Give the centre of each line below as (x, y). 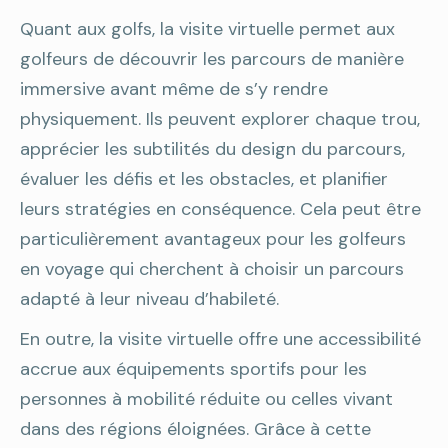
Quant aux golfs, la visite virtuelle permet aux (207, 29)
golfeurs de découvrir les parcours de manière (212, 59)
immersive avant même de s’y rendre (174, 89)
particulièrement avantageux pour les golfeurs (213, 239)
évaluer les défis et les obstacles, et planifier (204, 179)
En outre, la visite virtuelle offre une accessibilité (220, 339)
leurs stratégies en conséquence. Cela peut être (220, 209)
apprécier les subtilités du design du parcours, (212, 149)
